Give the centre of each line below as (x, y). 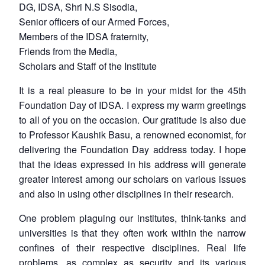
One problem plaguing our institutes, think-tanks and (132, 218)
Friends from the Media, (68, 51)
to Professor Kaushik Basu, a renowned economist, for (132, 134)
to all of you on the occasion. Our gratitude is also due (132, 119)
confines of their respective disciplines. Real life (132, 247)
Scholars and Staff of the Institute (88, 66)
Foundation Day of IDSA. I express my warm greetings (132, 105)
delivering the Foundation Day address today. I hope (132, 149)
